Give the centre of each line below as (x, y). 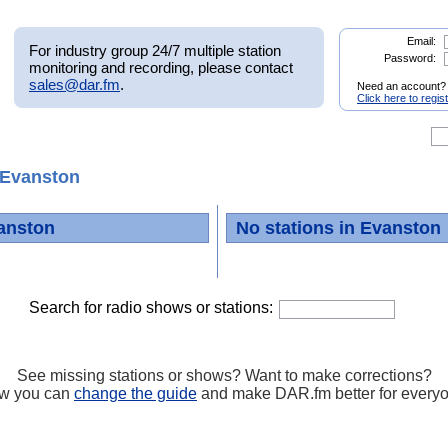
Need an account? (401, 86)
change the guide (135, 393)
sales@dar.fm (74, 84)
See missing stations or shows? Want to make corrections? (224, 375)
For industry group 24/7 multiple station (155, 50)
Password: (409, 58)
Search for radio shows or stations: (151, 307)
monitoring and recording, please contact (161, 67)
